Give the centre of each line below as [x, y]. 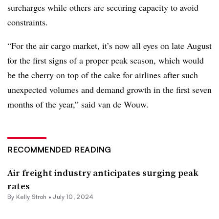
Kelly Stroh [31, 197]
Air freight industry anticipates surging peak [103, 173]
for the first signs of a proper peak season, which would [106, 60]
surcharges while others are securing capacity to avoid [103, 7]
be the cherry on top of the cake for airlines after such [103, 75]
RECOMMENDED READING [59, 149]
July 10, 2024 [73, 197]
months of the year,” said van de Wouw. [78, 104]
